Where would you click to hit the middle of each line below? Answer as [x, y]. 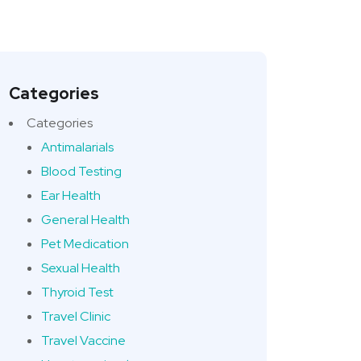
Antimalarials [77, 147]
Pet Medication [85, 244]
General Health [85, 220]
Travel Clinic [76, 316]
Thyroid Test [77, 292]
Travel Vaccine [83, 340]
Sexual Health [81, 268]
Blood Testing [81, 171]
